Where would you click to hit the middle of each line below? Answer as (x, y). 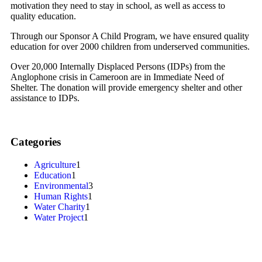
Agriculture (55, 164)
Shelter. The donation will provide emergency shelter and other (126, 88)
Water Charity (60, 206)
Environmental (61, 185)
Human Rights (61, 196)
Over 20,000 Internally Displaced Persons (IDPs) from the (118, 67)
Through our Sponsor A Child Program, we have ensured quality (130, 36)
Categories (36, 142)
